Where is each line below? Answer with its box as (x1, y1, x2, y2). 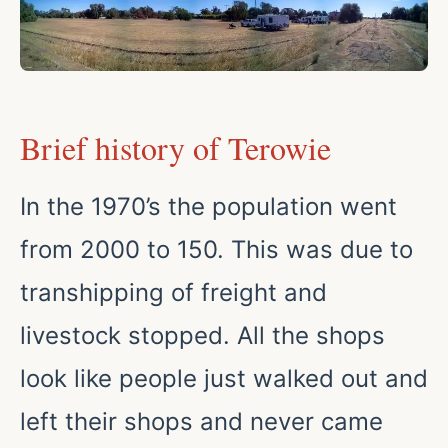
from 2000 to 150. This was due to (20, 235, 413, 265)
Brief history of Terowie (20, 125, 331, 169)
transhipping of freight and (20, 278, 327, 308)
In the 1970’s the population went (20, 192, 397, 222)
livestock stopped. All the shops (20, 321, 385, 351)
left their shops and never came (20, 407, 383, 437)
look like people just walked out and (20, 364, 428, 394)
